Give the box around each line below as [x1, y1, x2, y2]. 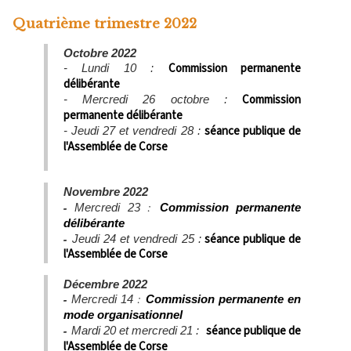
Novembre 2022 [63, 184, 148, 198]
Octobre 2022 [73, 45, 136, 60]
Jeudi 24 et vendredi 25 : [72, 231, 201, 245]
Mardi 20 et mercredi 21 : [71, 323, 202, 337]
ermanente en [226, 291, 301, 306]
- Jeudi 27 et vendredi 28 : [63, 123, 204, 137]
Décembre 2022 [63, 277, 147, 291]
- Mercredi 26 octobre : [63, 92, 242, 106]
